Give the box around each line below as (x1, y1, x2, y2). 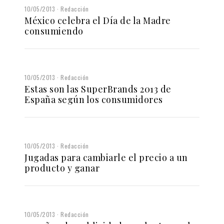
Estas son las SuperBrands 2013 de (24, 82, 171, 95)
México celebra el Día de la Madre (24, 14, 171, 26)
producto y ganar (24, 161, 99, 174)
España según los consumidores (24, 93, 163, 105)
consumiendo (24, 24, 83, 37)
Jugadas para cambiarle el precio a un (24, 151, 188, 163)
